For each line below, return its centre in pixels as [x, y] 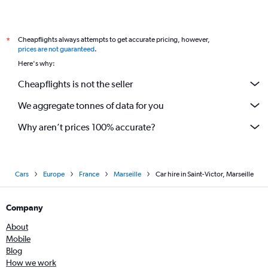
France [89, 174]
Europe [54, 174]
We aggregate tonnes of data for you [91, 105]
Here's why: [36, 63]
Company [25, 208]
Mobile [18, 239]
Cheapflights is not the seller [75, 84]
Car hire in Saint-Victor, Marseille [204, 174]
